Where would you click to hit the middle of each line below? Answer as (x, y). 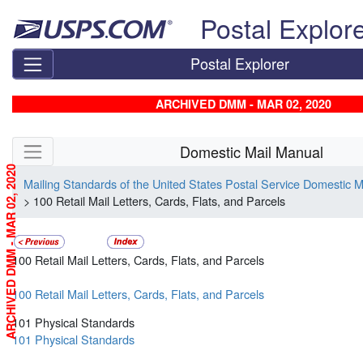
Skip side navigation (64, 145)
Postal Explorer (240, 64)
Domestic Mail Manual (252, 151)
